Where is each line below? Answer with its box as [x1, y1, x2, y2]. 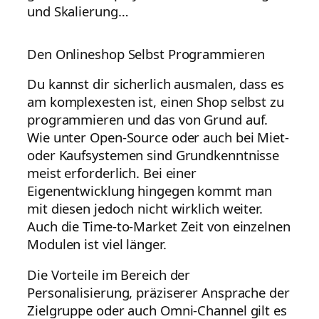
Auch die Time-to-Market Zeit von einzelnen [27, 216, 291, 235]
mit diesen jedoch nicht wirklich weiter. [27, 199, 263, 217]
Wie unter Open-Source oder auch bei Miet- [27, 127, 289, 146]
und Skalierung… [27, 1, 129, 20]
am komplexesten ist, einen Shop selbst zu [27, 92, 284, 110]
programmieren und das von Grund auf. [27, 110, 268, 128]
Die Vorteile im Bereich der [27, 266, 191, 284]
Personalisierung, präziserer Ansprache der [27, 283, 290, 302]
